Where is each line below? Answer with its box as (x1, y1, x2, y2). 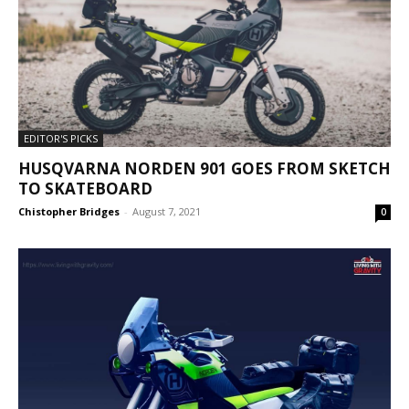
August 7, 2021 (132, 204, 201, 219)
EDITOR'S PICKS (24, 131, 98, 146)
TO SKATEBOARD (18, 178, 152, 200)
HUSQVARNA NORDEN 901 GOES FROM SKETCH (18, 158, 391, 180)
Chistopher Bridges (18, 204, 120, 219)
